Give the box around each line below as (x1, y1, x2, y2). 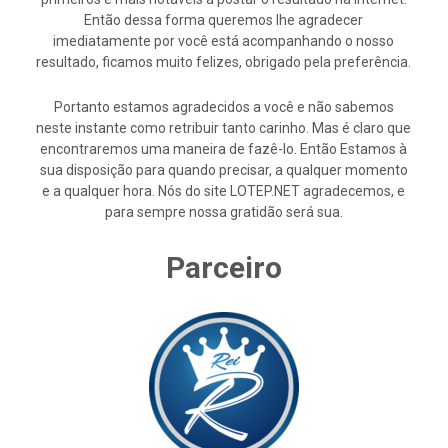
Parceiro (165, 250, 282, 285)
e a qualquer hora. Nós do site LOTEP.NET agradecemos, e (42, 183, 406, 199)
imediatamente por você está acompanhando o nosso (53, 33, 395, 49)
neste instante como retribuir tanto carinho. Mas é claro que (36, 120, 412, 136)
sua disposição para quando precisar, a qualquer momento (39, 162, 408, 178)
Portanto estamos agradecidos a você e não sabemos (53, 99, 394, 115)
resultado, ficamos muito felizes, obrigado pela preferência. (36, 54, 412, 70)
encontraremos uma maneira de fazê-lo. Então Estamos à (40, 141, 408, 157)
